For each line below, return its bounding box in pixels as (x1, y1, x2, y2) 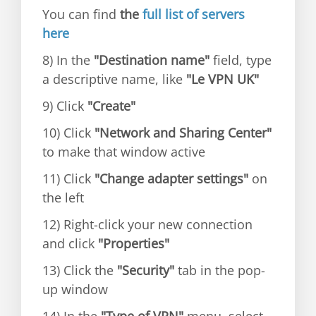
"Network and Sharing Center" (95, 124, 272, 141)
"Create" (87, 97, 135, 114)
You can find (42, 6, 120, 23)
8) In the (42, 51, 94, 68)
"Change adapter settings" (95, 170, 248, 187)
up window (42, 281, 108, 298)
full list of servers (139, 6, 245, 23)
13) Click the (42, 262, 117, 279)
